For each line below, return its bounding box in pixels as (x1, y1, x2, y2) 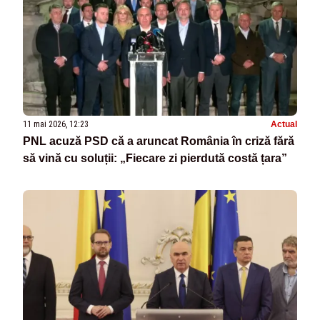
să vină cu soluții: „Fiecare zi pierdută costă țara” (23, 152, 287, 165)
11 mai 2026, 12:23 (23, 119, 89, 130)
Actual (271, 119, 297, 130)
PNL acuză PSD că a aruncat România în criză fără (23, 135, 294, 148)
